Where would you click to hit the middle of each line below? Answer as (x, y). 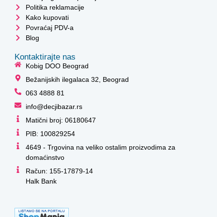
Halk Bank (41, 181)
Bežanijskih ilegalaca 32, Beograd (77, 79)
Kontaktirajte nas (45, 57)
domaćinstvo (45, 157)
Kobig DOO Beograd (57, 66)
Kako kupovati (47, 17)
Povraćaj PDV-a (49, 27)
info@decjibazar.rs (54, 106)
